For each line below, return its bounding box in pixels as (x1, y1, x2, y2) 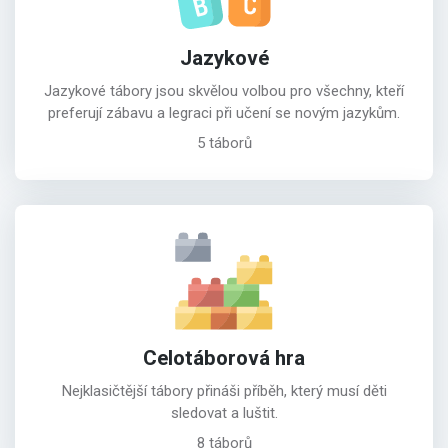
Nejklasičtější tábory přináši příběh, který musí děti (61, 381, 387, 400)
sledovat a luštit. (170, 403, 278, 422)
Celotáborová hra (143, 343, 305, 374)
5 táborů (196, 134, 252, 152)
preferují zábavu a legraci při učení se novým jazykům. (48, 104, 400, 122)
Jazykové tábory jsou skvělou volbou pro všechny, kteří (44, 82, 404, 100)
